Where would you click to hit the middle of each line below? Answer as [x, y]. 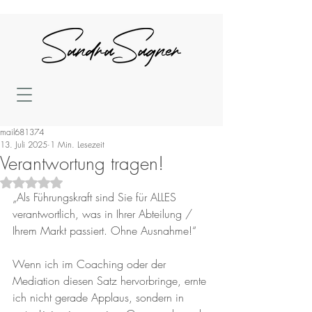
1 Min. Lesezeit [77, 145]
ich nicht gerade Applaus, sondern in [100, 297]
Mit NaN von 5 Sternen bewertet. [100, 181]
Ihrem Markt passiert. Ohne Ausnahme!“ [104, 231]
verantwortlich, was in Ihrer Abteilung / [104, 214]
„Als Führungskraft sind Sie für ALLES [96, 197]
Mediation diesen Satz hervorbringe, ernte [111, 281]
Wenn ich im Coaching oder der [91, 264]
